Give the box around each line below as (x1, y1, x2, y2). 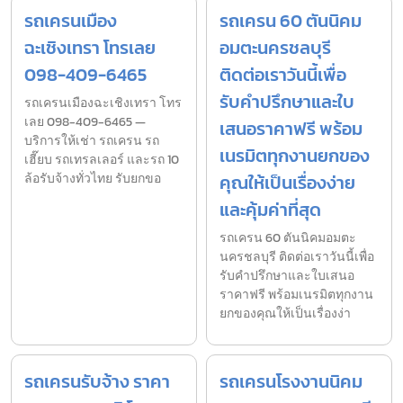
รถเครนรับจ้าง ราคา (24, 367, 170, 395)
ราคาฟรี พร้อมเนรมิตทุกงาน (219, 284, 373, 304)
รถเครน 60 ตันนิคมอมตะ (219, 228, 356, 247)
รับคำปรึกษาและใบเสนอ (219, 265, 354, 285)
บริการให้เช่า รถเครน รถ (24, 130, 159, 150)
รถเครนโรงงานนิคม (219, 367, 363, 395)
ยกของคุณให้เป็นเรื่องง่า (219, 303, 351, 323)
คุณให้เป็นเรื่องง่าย (219, 168, 355, 196)
